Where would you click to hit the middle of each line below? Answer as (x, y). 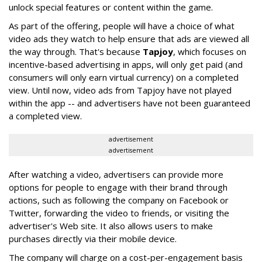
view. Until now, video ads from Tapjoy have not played (120, 90)
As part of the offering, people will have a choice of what (122, 26)
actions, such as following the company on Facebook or (119, 200)
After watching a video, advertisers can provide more (116, 174)
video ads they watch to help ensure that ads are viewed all (129, 39)
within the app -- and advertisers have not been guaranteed (130, 103)
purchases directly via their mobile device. (93, 239)
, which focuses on (210, 51)
